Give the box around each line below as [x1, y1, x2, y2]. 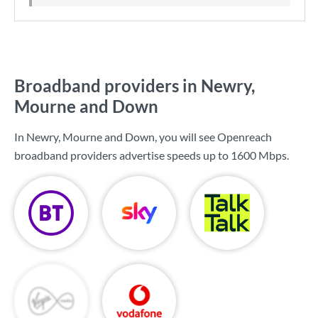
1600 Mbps [231, 148, 287, 162]
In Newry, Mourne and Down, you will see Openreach [14, 130, 272, 143]
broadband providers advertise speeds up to [14, 148, 231, 162]
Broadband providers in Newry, [14, 75, 255, 96]
